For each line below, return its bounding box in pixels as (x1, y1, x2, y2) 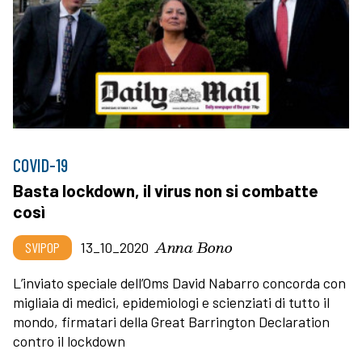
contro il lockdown (13, 331, 125, 350)
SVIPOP (25, 238, 60, 256)
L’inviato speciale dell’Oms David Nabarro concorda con (13, 273, 346, 292)
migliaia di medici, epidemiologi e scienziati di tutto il (13, 293, 330, 311)
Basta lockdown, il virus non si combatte (13, 179, 318, 200)
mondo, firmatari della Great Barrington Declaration (13, 312, 330, 330)
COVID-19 (13, 154, 68, 175)
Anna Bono (155, 234, 233, 259)
